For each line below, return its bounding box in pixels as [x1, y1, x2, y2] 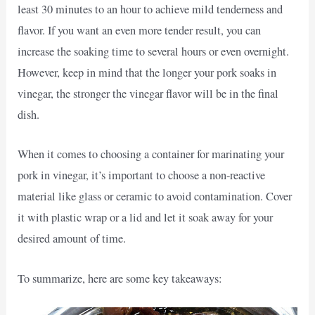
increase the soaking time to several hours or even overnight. [18, 44, 290, 60]
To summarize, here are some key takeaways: [18, 270, 223, 286]
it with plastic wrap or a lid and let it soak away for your [18, 210, 274, 226]
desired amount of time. [18, 231, 127, 247]
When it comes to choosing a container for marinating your [18, 146, 285, 162]
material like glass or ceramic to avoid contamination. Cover [18, 188, 292, 205]
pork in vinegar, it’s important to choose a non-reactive [18, 167, 266, 184]
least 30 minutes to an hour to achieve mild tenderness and [18, 1, 283, 18]
